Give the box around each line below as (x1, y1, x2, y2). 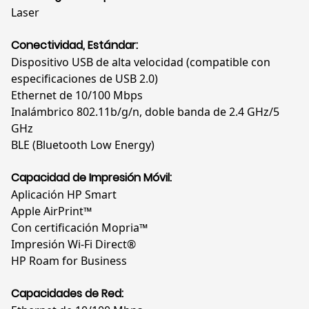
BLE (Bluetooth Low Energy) (11, 137, 154, 153)
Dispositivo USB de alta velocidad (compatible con (11, 54, 270, 70)
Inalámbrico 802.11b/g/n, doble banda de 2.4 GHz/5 (11, 104, 279, 120)
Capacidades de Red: (11, 286, 123, 302)
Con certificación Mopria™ (11, 220, 148, 236)
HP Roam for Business (11, 253, 127, 269)
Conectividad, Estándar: (11, 37, 138, 54)
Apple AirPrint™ (11, 203, 92, 219)
